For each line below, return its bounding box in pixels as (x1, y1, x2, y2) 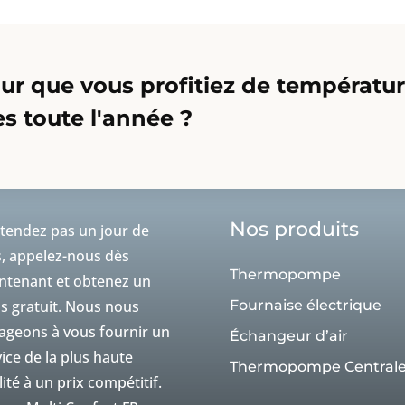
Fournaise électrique (229, 296, 381, 314)
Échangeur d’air (229, 326, 348, 344)
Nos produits (229, 216, 364, 241)
